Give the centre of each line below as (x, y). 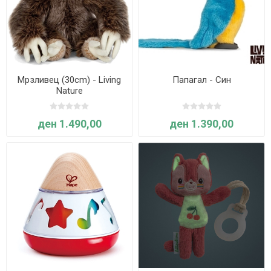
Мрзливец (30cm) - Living (70, 80)
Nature (69, 91)
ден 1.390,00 (202, 124)
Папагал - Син (201, 80)
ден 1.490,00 (69, 124)
